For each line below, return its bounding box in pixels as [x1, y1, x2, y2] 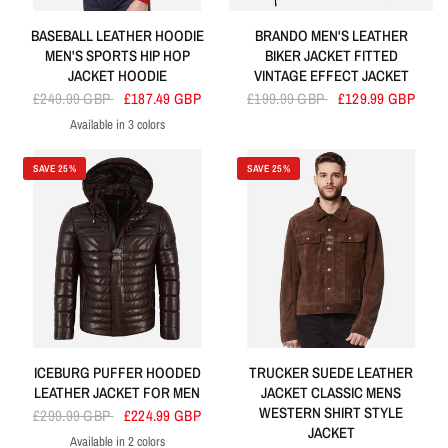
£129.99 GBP [337, 88, 415, 110]
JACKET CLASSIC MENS [261, 382, 401, 404]
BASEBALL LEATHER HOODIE [30, 25, 204, 47]
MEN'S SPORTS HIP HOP [44, 45, 190, 67]
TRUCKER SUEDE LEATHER [249, 362, 413, 384]
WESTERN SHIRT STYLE [259, 402, 403, 424]
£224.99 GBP [123, 405, 201, 427]
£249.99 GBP [33, 88, 114, 110]
